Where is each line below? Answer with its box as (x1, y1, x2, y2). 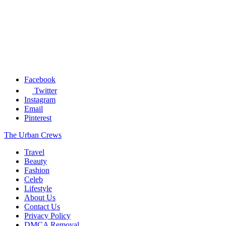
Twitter (32, 86, 57, 95)
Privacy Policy (24, 211, 71, 220)
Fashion (24, 166, 49, 175)
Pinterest (24, 114, 51, 123)
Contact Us (24, 202, 60, 211)
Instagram (24, 95, 55, 104)
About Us (24, 193, 55, 202)
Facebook (24, 75, 55, 84)
